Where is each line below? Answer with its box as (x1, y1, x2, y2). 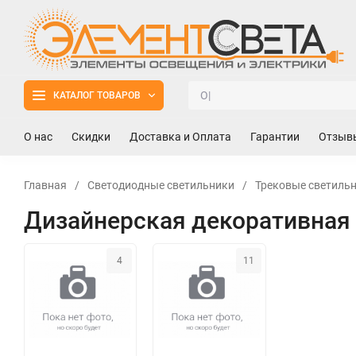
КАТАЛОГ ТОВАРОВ (53, 89, 141, 101)
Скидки (72, 130, 110, 143)
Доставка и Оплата (130, 130, 231, 143)
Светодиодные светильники (87, 178, 234, 192)
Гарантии (250, 130, 300, 143)
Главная (24, 178, 67, 192)
